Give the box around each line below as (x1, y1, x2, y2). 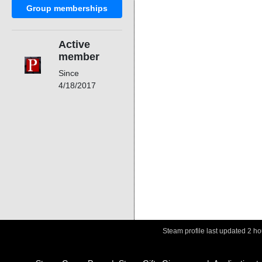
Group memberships (26, 3, 108, 13)
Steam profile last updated (162, 227, 247, 235)
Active (58, 38, 91, 50)
